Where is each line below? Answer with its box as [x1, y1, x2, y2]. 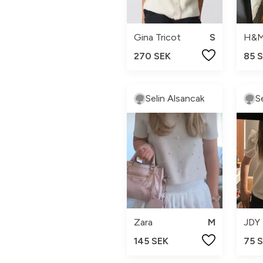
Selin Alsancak [146, 92, 204, 104]
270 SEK [134, 50, 171, 62]
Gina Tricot [134, 31, 181, 43]
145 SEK [134, 235, 168, 247]
